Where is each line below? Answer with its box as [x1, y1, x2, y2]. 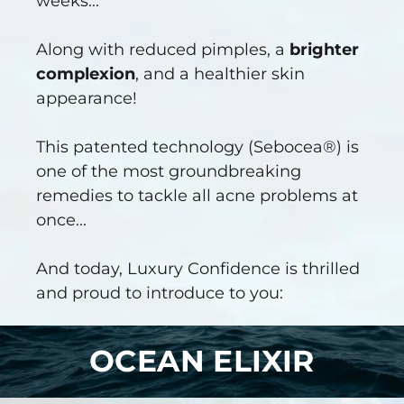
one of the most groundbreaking [36, 161, 301, 182]
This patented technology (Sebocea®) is [36, 137, 359, 158]
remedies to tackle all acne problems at [36, 186, 358, 207]
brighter [289, 40, 359, 60]
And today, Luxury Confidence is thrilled [36, 259, 360, 280]
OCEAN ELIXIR [89, 343, 315, 380]
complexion [36, 64, 135, 85]
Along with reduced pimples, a [36, 40, 289, 60]
